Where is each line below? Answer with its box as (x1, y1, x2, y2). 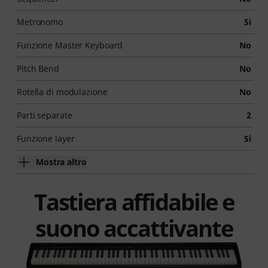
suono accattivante (35, 212, 233, 243)
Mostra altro (36, 156, 87, 167)
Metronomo (17, 16, 63, 28)
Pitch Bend (17, 62, 59, 74)
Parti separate (17, 109, 72, 121)
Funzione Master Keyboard (17, 39, 123, 51)
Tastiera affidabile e (33, 185, 234, 217)
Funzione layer (17, 132, 75, 144)
